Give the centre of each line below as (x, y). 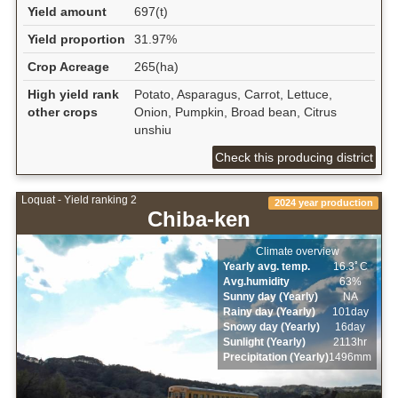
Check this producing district (295, 157)
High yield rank (73, 94)
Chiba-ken (199, 219)
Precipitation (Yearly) (276, 357)
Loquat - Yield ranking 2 (79, 200)
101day (350, 311)
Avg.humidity (257, 281)
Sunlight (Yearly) (265, 342)
